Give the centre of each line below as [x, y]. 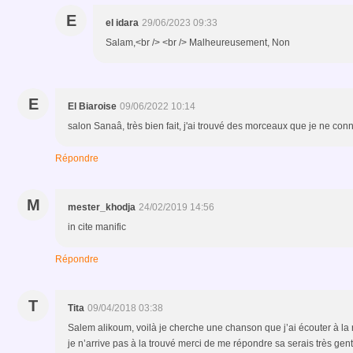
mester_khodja [102, 207]
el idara [122, 22]
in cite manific [97, 227]
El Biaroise [92, 106]
